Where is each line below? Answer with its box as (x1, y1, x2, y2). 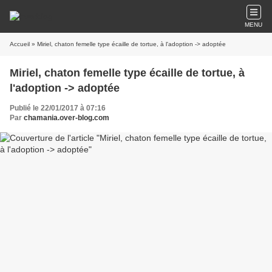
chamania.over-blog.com (24, 114, 109, 122)
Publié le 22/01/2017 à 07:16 (10, 104, 106, 112)
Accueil (10, 41, 30, 47)
